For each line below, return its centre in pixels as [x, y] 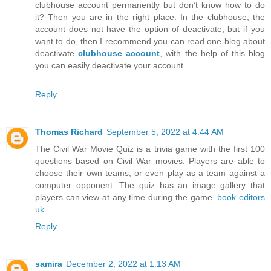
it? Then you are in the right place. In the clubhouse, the [150, 17]
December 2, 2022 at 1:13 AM [123, 263]
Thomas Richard [69, 132]
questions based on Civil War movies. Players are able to [150, 161]
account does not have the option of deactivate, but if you [150, 29]
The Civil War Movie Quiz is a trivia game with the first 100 [150, 149]
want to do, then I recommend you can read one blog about [150, 41]
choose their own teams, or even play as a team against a [150, 173]
